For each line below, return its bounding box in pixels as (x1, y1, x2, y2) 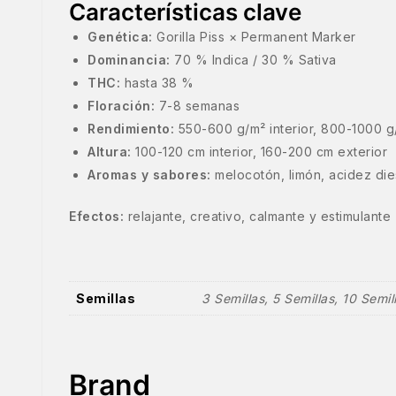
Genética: (88, 29, 153, 45)
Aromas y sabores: (88, 167, 211, 183)
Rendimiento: (88, 121, 174, 137)
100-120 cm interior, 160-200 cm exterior (131, 144, 387, 160)
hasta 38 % (120, 75, 194, 91)
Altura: (88, 144, 132, 160)
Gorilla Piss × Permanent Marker (152, 29, 356, 45)
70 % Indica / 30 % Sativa (170, 52, 337, 68)
